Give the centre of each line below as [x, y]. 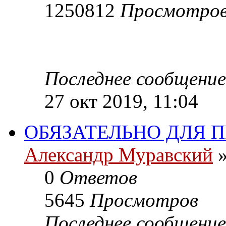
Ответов [98, 177]
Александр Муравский [119, 154]
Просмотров [144, 200]
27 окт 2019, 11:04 [121, 101]
